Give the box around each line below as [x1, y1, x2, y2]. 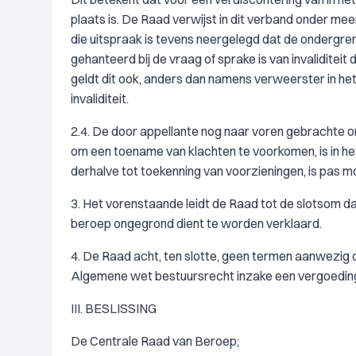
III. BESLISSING [71, 300, 157, 316]
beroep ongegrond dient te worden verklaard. [71, 215, 322, 231]
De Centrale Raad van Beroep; [71, 333, 239, 349]
